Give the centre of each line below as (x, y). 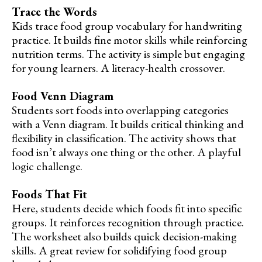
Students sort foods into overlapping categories (120, 110)
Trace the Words (54, 11)
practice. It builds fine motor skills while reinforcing (130, 39)
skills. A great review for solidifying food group (119, 250)
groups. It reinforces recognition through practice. (128, 222)
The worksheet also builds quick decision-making (124, 236)
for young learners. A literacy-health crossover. (118, 68)
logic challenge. (47, 166)
